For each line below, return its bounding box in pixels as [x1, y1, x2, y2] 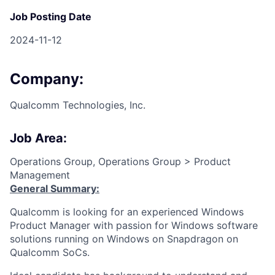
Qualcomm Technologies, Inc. [10, 98, 145, 111]
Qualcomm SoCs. [10, 246, 90, 258]
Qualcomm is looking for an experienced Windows [10, 205, 244, 218]
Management [10, 168, 70, 181]
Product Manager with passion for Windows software [10, 219, 258, 231]
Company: [10, 69, 83, 88]
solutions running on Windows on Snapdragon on [10, 232, 238, 245]
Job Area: [10, 130, 67, 145]
